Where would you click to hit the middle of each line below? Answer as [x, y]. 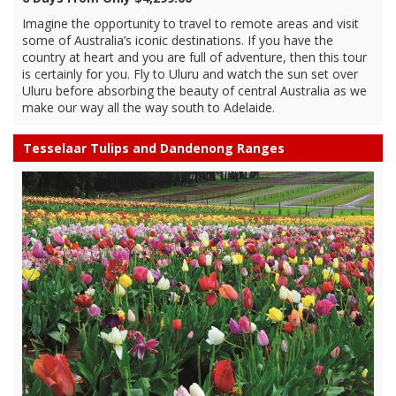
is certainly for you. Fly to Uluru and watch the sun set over [190, 74]
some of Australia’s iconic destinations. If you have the [178, 41]
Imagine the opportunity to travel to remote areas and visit [190, 24]
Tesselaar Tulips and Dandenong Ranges [154, 148]
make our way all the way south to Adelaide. [148, 108]
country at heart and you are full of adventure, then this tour [194, 57]
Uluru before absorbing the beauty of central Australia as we [194, 91]
